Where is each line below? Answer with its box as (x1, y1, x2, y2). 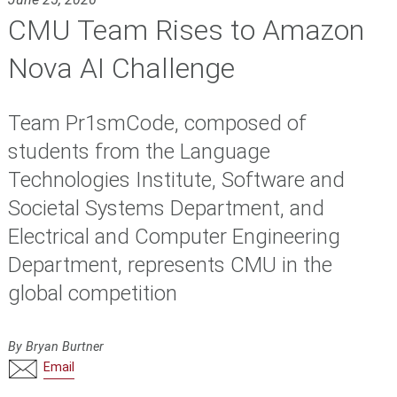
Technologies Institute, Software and (7, 167, 345, 193)
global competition (7, 281, 177, 307)
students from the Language (7, 139, 270, 165)
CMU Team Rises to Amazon (7, 13, 364, 48)
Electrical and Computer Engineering (7, 224, 340, 250)
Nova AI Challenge (7, 51, 235, 86)
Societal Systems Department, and (7, 196, 324, 222)
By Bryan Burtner (7, 339, 104, 355)
